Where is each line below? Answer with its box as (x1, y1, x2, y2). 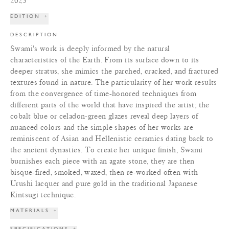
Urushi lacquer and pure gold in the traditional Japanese (10, 178, 197, 188)
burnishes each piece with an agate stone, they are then (10, 156, 195, 166)
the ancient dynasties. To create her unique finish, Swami (10, 145, 203, 154)
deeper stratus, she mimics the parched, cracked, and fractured (10, 66, 219, 76)
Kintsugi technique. (10, 190, 76, 199)
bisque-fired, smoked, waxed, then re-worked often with (10, 167, 198, 177)
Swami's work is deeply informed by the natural (10, 43, 170, 53)
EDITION (10, 12, 40, 19)
